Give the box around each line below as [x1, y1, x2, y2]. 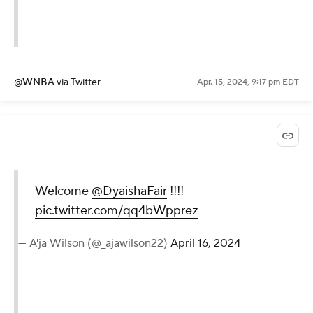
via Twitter [57, 76, 101, 89]
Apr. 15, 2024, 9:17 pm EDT [197, 77, 299, 88]
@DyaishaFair [92, 183, 167, 200]
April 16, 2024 [170, 236, 240, 251]
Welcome [35, 183, 92, 200]
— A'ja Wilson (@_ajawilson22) [18, 236, 170, 251]
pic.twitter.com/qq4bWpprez [35, 203, 198, 219]
